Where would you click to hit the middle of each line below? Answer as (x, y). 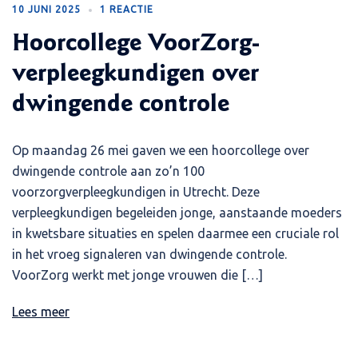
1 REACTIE (127, 10)
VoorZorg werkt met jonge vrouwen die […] (137, 275)
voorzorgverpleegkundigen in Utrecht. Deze (136, 192)
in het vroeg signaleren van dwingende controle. (149, 255)
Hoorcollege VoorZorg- (136, 45)
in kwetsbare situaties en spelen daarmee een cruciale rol (175, 234)
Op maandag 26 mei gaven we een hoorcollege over (161, 151)
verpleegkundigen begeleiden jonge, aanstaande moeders (177, 213)
